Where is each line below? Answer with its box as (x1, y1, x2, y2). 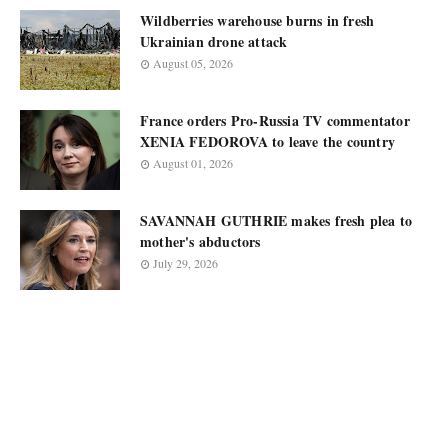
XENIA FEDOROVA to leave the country (140, 131, 395, 152)
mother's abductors (140, 231, 261, 252)
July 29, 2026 (153, 255, 218, 271)
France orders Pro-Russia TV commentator (140, 110, 410, 131)
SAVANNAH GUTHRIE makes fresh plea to (140, 210, 413, 231)
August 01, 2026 (153, 155, 233, 171)
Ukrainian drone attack (140, 31, 288, 52)
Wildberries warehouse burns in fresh (140, 10, 375, 31)
